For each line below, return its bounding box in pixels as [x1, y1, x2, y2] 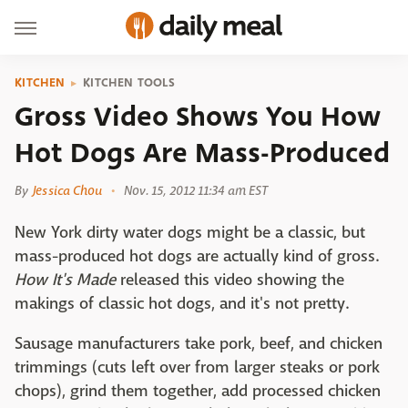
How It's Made [15, 270, 116, 291]
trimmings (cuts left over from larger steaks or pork [15, 357, 380, 378]
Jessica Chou [33, 182, 103, 199]
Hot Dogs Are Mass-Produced [15, 133, 390, 173]
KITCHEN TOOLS [83, 74, 176, 91]
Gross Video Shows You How [15, 97, 381, 137]
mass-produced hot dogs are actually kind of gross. [15, 246, 379, 267]
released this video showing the [116, 270, 344, 291]
